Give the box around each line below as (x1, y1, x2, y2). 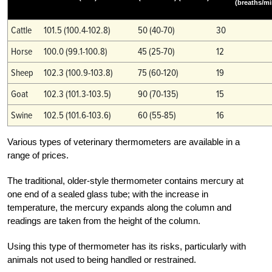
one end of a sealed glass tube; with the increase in (7, 188, 208, 199)
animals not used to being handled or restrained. (7, 254, 196, 265)
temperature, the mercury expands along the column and (7, 202, 231, 212)
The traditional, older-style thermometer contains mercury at (7, 175, 243, 186)
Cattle (11, 24, 32, 36)
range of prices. (7, 149, 69, 160)
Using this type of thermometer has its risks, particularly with (7, 240, 246, 251)
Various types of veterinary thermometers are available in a (7, 136, 240, 147)
